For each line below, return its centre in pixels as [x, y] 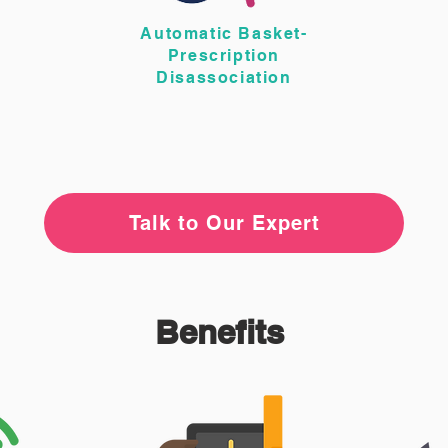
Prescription [224, 55]
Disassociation [224, 77]
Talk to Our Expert [224, 223]
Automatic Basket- [224, 33]
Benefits [224, 332]
